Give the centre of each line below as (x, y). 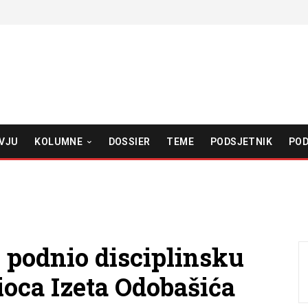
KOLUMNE (59, 141)
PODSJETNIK (241, 141)
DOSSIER (129, 141)
